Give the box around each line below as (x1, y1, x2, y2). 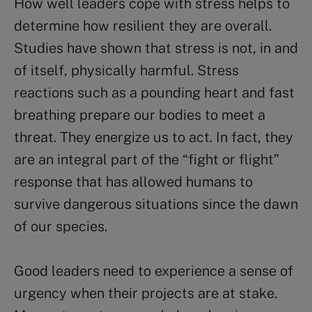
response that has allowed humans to (14, 173, 253, 190)
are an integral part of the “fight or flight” (14, 150, 279, 168)
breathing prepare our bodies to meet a (14, 106, 265, 123)
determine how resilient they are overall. (14, 17, 272, 34)
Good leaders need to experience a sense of (14, 262, 293, 279)
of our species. (14, 217, 107, 235)
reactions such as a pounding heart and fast (14, 84, 295, 101)
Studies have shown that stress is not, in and (14, 39, 298, 56)
